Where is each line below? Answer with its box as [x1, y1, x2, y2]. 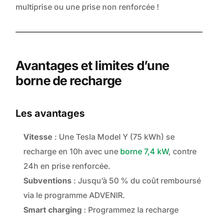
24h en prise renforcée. [23, 161, 111, 171]
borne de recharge [16, 73, 122, 89]
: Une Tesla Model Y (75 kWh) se [53, 132, 175, 142]
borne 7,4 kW [120, 146, 169, 157]
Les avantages [16, 108, 85, 120]
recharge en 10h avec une [23, 146, 121, 157]
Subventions [23, 176, 72, 186]
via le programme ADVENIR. [23, 190, 126, 200]
